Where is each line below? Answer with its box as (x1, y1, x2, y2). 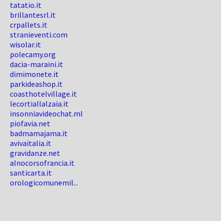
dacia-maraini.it (10, 59, 63, 69)
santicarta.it (10, 168, 52, 178)
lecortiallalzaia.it (10, 99, 69, 109)
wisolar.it (10, 39, 41, 49)
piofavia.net (10, 118, 50, 128)
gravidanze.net (10, 148, 60, 158)
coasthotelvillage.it (10, 89, 77, 99)
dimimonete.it (10, 69, 59, 79)
